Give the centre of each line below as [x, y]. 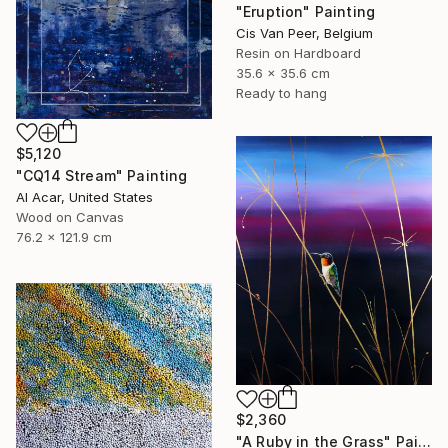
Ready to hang [281, 92]
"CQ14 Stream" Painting [102, 175]
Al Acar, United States [84, 196]
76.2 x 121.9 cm [64, 236]
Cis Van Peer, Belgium [304, 32]
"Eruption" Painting [306, 11]
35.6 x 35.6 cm [283, 72]
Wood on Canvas [70, 216]
